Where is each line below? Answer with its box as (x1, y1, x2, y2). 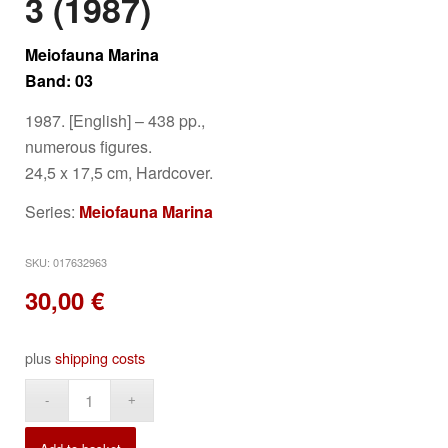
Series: (25, 200, 79, 224)
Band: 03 (25, 68, 93, 92)
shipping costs (55, 347, 145, 369)
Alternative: (162, 381, 244, 404)
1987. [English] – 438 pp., (25, 108, 205, 132)
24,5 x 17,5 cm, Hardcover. (25, 160, 213, 184)
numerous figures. (25, 134, 152, 158)
